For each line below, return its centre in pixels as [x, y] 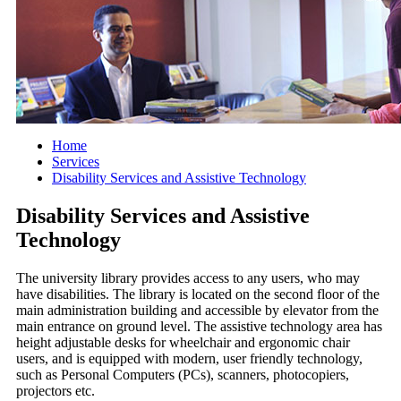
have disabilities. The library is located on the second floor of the [198, 294]
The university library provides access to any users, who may [188, 278]
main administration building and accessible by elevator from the [197, 311]
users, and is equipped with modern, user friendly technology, [189, 359]
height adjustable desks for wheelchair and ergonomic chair [183, 343]
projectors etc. [55, 391]
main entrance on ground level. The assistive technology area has [199, 327]
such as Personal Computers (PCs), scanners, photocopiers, [183, 375]
